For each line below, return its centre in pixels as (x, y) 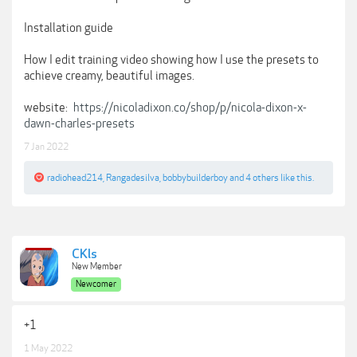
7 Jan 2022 (46, 147)
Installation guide (69, 28)
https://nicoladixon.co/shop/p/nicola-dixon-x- (190, 108)
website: (47, 108)
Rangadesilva (133, 178)
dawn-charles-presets (79, 124)
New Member (97, 267)
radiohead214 (75, 178)
